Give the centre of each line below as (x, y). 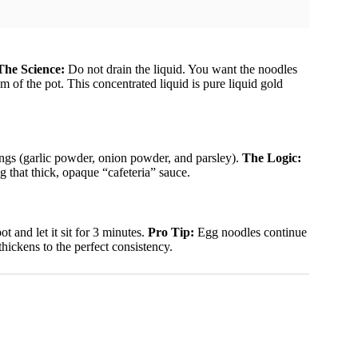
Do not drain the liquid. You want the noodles (181, 70)
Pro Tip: (171, 232)
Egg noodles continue (251, 232)
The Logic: (272, 157)
